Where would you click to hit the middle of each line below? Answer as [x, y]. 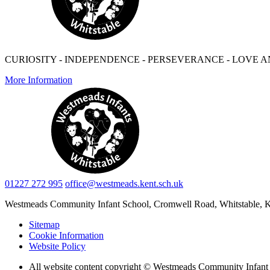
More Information [39, 80]
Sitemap [44, 225]
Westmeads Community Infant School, [79, 204]
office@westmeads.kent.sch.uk [124, 184]
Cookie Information [66, 236]
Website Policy [57, 246]
